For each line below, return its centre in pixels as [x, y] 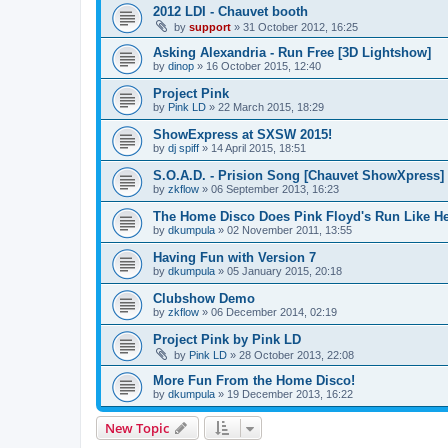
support [210, 26]
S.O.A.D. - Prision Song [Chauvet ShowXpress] [298, 175]
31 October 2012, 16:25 [300, 26]
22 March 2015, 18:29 [271, 106]
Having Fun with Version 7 [234, 257]
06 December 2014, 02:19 [274, 311]
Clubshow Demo [204, 298]
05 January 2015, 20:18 [284, 270]
